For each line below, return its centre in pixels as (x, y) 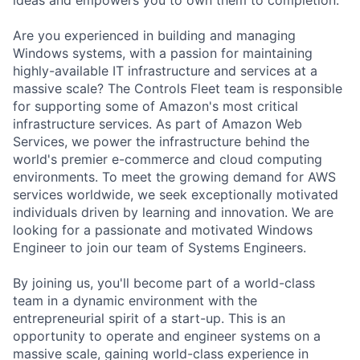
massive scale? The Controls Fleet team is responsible (178, 88)
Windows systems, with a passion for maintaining (163, 53)
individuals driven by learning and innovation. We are (173, 212)
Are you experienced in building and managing (154, 35)
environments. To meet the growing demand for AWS (174, 176)
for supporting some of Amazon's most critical (155, 106)
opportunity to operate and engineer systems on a (167, 335)
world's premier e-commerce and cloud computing (168, 159)
